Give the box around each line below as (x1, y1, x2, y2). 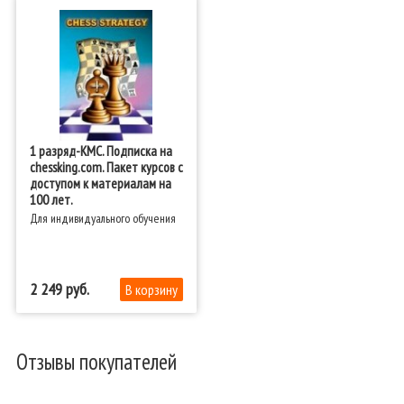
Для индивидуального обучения (29, 209, 176, 226)
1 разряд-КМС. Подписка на (29, 142, 172, 161)
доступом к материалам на (29, 174, 171, 193)
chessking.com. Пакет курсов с (29, 158, 183, 177)
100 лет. (29, 190, 73, 209)
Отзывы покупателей (15, 347, 177, 377)
